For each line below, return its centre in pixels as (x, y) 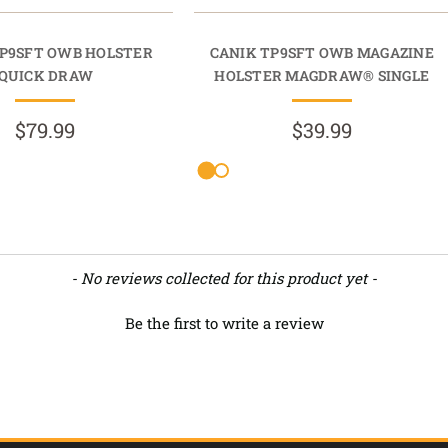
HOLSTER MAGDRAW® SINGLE (322, 76)
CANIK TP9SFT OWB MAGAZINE (321, 53)
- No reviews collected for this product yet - (224, 278)
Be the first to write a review (224, 323)
